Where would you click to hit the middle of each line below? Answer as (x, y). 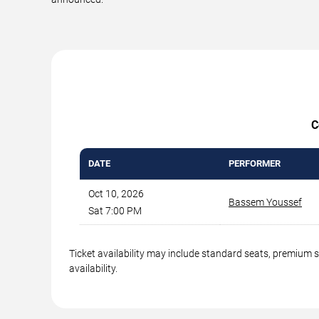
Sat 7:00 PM (115, 210)
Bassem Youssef (265, 202)
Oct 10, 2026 (116, 193)
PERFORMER (255, 163)
